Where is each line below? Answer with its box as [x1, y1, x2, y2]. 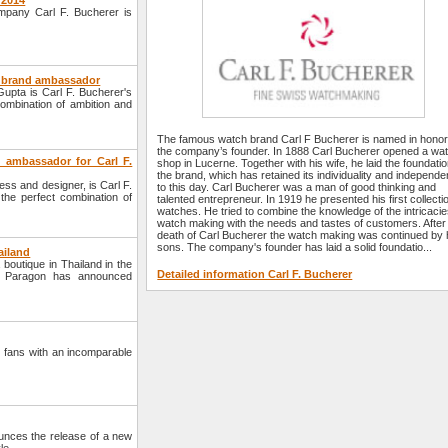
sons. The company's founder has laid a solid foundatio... [157, 241, 433, 254]
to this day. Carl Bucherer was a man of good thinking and [157, 181, 437, 194]
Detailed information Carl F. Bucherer [157, 268, 353, 281]
